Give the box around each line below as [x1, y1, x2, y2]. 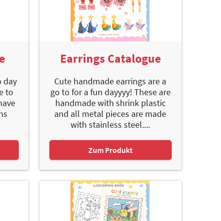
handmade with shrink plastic [55, 97, 166, 109]
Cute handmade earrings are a [54, 75, 167, 87]
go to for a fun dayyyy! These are [50, 86, 171, 98]
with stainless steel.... [71, 119, 150, 131]
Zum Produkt [88, 145, 133, 155]
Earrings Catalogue [60, 51, 161, 67]
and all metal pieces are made [54, 108, 167, 120]
